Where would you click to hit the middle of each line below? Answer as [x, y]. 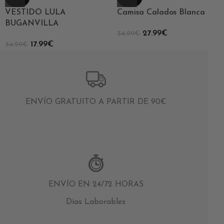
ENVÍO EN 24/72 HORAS [96, 185]
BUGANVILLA [32, 23]
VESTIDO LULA [35, 12]
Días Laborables [96, 202]
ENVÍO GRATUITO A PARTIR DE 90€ [96, 102]
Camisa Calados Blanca [161, 12]
